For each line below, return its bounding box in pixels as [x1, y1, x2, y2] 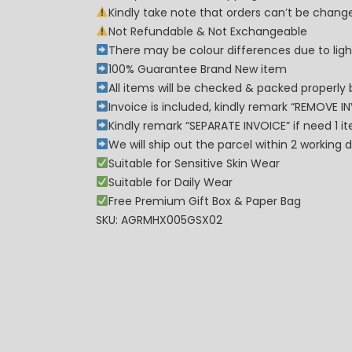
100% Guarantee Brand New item [108, 60, 287, 77]
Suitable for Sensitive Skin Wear [108, 155, 280, 171]
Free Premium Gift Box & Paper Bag [108, 192, 301, 209]
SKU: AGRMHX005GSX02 [96, 211, 222, 228]
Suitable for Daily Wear [108, 174, 233, 190]
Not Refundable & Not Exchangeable [108, 23, 307, 39]
